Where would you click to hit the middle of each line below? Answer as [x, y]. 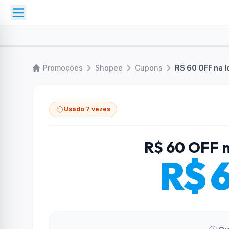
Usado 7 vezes [87, 109]
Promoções [63, 68]
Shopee [109, 68]
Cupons [149, 68]
